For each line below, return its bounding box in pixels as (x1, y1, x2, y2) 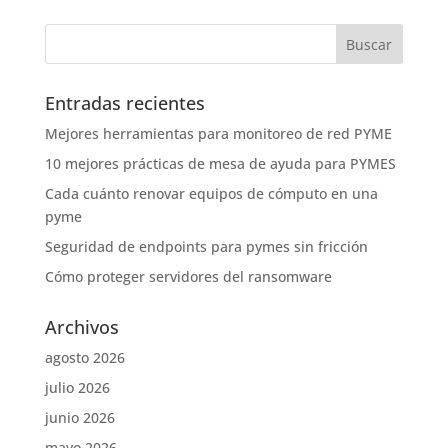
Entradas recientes (44, 91, 205, 116)
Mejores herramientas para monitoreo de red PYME (44, 124, 392, 144)
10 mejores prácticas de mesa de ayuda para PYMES (44, 154, 396, 174)
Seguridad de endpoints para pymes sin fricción (44, 237, 368, 257)
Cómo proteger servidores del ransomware (44, 267, 332, 287)
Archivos (44, 315, 119, 340)
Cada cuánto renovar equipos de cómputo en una (44, 184, 378, 204)
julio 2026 (44, 378, 110, 398)
